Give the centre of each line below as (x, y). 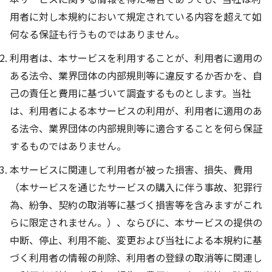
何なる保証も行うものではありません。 (97, 34)
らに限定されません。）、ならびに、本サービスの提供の (136, 223)
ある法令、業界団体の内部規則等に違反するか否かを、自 (136, 76)
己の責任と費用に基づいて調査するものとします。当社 (131, 93)
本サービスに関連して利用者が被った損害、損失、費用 (131, 170)
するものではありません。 (68, 146)
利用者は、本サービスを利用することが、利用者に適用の (136, 58)
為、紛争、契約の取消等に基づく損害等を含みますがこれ (136, 205)
